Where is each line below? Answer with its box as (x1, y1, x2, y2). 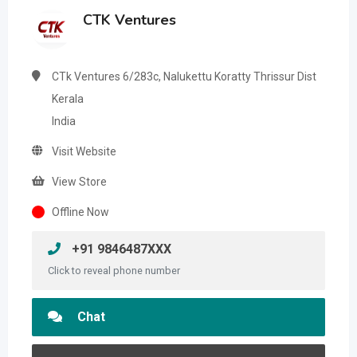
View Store (52, 175, 107, 188)
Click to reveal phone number (48, 265, 180, 277)
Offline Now (52, 206, 109, 218)
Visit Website (52, 145, 116, 158)
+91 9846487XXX (69, 241, 171, 257)
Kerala (52, 92, 84, 105)
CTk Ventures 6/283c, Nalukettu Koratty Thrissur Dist (52, 70, 316, 83)
